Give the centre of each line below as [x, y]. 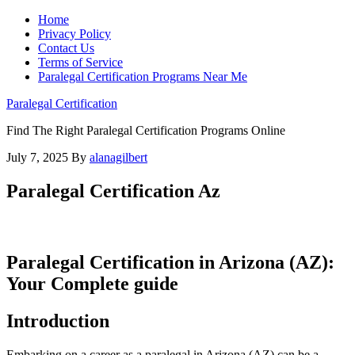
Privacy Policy [74, 34]
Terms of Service [80, 62]
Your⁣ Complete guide [92, 283]
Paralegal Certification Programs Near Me [143, 76]
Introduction [58, 321]
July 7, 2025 [37, 157]
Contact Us [66, 48]
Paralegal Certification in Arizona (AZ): [170, 262]
